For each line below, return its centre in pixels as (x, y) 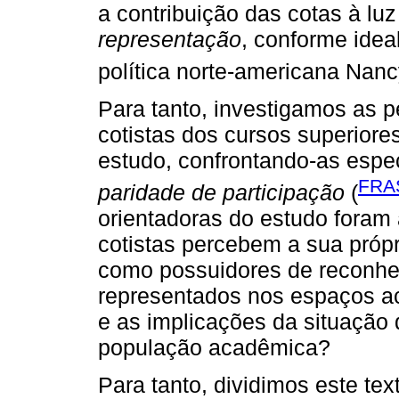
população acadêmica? (214, 348)
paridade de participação (221, 193)
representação (170, 39)
